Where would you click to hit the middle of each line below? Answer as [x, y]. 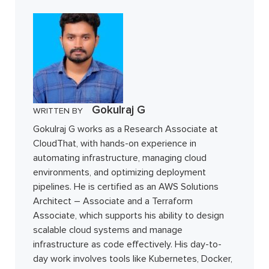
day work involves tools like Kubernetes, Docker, [133, 258]
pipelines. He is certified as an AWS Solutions [126, 186]
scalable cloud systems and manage [108, 230]
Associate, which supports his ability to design [128, 215]
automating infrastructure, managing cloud [120, 158]
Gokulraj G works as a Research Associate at [125, 129]
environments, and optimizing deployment [119, 172]
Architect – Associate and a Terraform [113, 201]
